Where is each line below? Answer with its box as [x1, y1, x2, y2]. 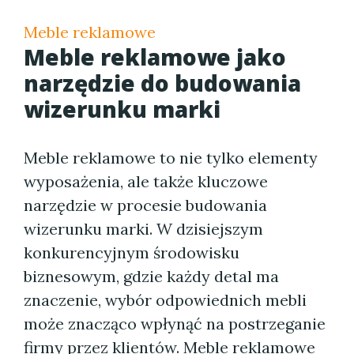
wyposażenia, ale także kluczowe [24, 171, 268, 191]
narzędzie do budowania [24, 68, 301, 98]
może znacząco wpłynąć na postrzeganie [24, 314, 326, 333]
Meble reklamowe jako [24, 42, 286, 72]
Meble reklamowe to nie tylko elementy [24, 148, 318, 168]
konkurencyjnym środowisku [24, 243, 239, 262]
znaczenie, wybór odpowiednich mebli [24, 290, 307, 310]
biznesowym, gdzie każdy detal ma [24, 266, 279, 286]
